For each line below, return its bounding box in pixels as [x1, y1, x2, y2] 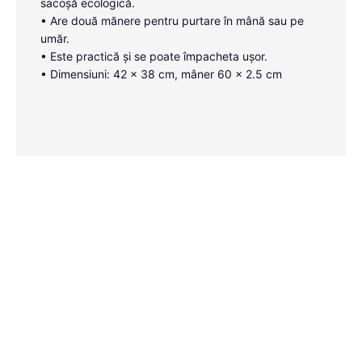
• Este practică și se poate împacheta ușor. [40, 49, 267, 63]
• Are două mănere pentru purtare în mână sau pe [40, 14, 304, 27]
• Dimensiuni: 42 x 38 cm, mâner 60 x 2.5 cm [40, 67, 282, 81]
